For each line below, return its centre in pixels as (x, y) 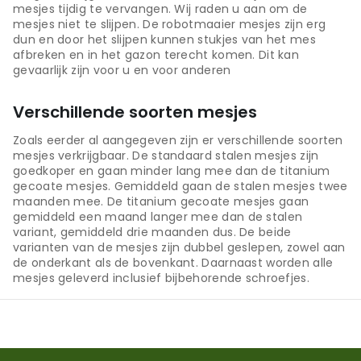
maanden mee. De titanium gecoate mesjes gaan (161, 202)
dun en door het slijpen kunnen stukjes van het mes (164, 40)
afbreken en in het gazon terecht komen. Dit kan (156, 55)
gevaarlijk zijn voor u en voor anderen (122, 71)
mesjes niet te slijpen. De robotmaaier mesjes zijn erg (170, 25)
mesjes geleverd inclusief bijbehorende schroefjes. (161, 278)
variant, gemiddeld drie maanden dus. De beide (152, 232)
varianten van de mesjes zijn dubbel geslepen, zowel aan (179, 248)
